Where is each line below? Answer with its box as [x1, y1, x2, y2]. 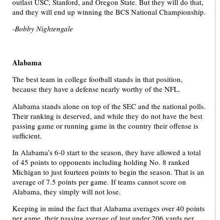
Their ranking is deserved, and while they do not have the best [12, 110, 202, 121]
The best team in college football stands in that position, [12, 74, 183, 84]
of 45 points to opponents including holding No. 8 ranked [12, 157, 190, 167]
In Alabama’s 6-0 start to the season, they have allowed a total [12, 147, 201, 158]
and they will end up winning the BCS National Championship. [12, 6, 206, 17]
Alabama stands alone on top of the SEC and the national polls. [12, 101, 206, 111]
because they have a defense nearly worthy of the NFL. [12, 84, 180, 94]
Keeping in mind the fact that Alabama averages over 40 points [12, 203, 205, 214]
